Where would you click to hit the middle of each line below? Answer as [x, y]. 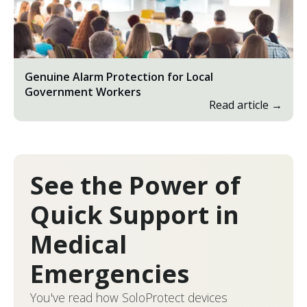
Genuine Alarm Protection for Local [119, 76]
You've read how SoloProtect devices [129, 297]
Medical [78, 244]
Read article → [246, 105]
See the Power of [135, 185]
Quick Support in [135, 214]
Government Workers [83, 91]
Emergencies [110, 273]
